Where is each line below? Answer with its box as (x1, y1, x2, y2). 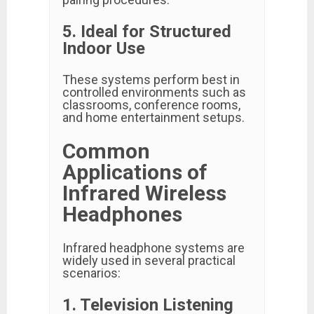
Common (62, 139, 150, 163)
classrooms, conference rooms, (62, 97, 240, 112)
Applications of (62, 160, 207, 184)
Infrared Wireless (62, 181, 226, 205)
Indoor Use (62, 39, 145, 58)
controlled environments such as (62, 85, 246, 100)
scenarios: (62, 266, 121, 280)
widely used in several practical (62, 253, 235, 268)
